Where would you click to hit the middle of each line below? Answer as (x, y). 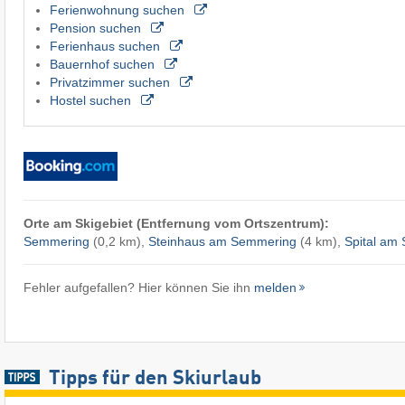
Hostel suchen (92, 100)
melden (275, 287)
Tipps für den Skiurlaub (155, 378)
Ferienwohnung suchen (118, 9)
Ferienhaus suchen (106, 46)
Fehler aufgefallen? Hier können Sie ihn (138, 287)
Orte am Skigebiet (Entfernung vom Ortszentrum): (176, 223)
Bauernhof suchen (104, 64)
